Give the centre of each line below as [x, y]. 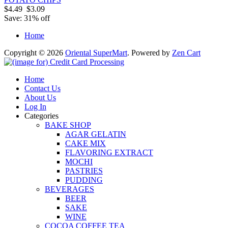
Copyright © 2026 [35, 53]
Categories [41, 116]
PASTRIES [84, 171]
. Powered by [150, 53]
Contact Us [42, 89]
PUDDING [84, 180]
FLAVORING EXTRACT [109, 153]
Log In [35, 107]
